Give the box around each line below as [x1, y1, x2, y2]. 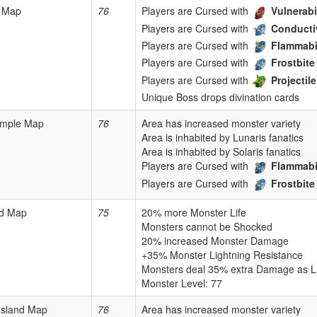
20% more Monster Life [142, 205, 246, 220]
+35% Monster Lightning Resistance [142, 248, 303, 263]
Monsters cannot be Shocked [142, 219, 272, 234]
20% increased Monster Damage [142, 234, 289, 248]
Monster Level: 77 [142, 276, 222, 291]
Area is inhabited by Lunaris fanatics [142, 130, 304, 145]
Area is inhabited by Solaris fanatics [142, 144, 301, 159]
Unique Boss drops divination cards [142, 89, 299, 104]
